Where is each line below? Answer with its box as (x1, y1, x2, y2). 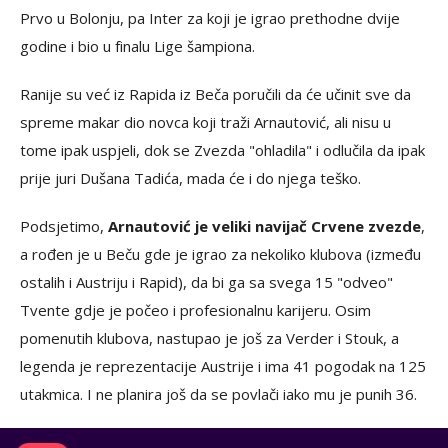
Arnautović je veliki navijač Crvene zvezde (108, 216, 421, 237)
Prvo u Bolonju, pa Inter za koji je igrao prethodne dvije (20, 8, 400, 29)
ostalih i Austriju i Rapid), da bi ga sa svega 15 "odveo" (20, 272, 393, 293)
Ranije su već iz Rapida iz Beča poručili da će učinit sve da (20, 84, 411, 105)
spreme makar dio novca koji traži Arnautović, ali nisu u (20, 112, 391, 133)
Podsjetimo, (20, 216, 108, 237)
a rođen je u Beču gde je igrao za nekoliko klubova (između (20, 244, 421, 265)
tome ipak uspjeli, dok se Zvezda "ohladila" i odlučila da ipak (20, 140, 425, 161)
